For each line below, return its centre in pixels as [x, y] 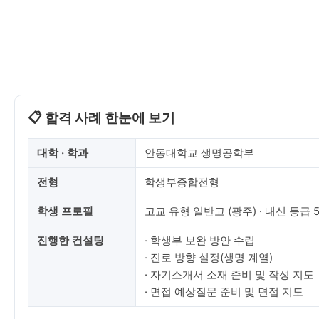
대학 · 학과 [63, 153]
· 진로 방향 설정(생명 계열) [209, 257]
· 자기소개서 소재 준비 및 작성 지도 [229, 274]
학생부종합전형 [182, 182]
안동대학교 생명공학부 [199, 153]
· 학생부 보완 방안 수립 [200, 240]
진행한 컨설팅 [70, 240]
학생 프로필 [65, 211]
